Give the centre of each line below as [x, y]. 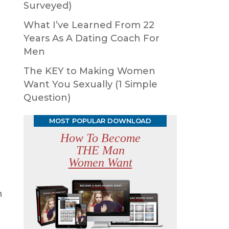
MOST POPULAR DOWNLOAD [100, 121]
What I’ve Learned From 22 [89, 25]
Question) [47, 98]
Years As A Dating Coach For [91, 38]
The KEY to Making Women [89, 71]
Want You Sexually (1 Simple [90, 84]
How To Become [100, 138]
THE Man [100, 150]
